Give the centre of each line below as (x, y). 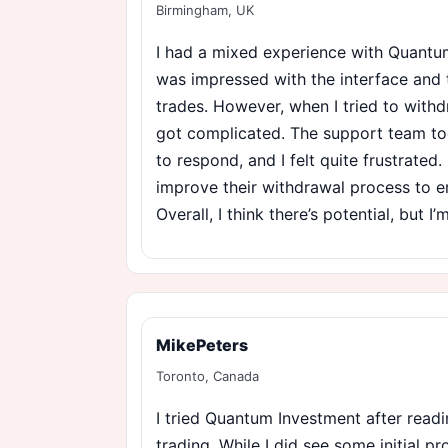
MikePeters (202, 345)
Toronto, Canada (207, 376)
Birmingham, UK (205, 10)
